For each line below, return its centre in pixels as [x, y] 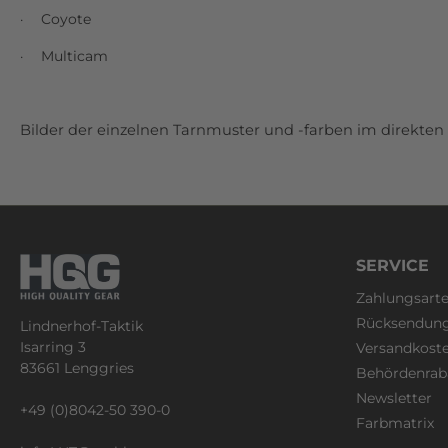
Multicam [74, 56]
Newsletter [394, 398]
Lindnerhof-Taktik [81, 325]
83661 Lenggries [77, 367]
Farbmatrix [395, 423]
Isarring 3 [53, 346]
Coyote [66, 19]
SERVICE [392, 266]
